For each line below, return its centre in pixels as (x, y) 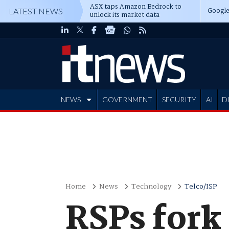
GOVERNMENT (127, 99)
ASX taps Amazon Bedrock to (136, 7)
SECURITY (179, 99)
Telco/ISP (201, 187)
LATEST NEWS (36, 11)
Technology (151, 187)
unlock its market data (125, 15)
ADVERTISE (81, 120)
